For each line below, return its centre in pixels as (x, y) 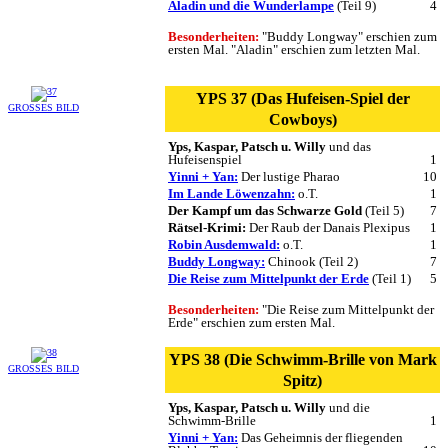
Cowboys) (302, 119)
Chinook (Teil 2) (311, 261)
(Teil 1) (390, 278)
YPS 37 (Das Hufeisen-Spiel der (302, 98)
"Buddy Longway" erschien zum (348, 36)
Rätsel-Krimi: (207, 227)
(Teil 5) (383, 210)
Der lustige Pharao (289, 176)
